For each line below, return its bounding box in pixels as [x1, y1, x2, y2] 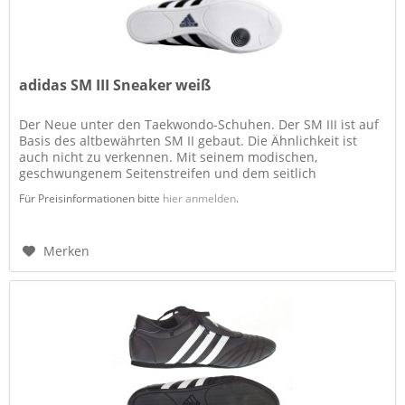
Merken [43, 242, 90, 260]
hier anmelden [163, 191, 237, 207]
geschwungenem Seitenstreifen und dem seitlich [19, 165, 317, 183]
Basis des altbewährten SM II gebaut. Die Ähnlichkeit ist [19, 132, 358, 150]
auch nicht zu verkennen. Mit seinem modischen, [19, 148, 318, 166]
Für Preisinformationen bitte [19, 191, 164, 207]
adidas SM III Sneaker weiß [19, 75, 212, 96]
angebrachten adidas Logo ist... [19, 181, 210, 199]
